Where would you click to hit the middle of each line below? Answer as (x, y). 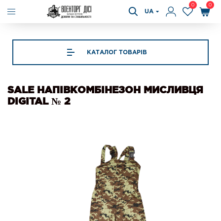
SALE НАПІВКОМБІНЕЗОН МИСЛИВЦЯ (105, 90)
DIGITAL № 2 (39, 101)
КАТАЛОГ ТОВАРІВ (117, 52)
